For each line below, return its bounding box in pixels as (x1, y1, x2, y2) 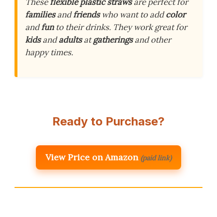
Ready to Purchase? (52, 114, 165, 128)
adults (59, 34, 82, 46)
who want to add (100, 9, 166, 20)
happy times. (25, 47, 73, 58)
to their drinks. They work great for (54, 22, 187, 33)
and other (133, 34, 171, 46)
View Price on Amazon (46, 151, 138, 163)
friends (73, 9, 100, 20)
